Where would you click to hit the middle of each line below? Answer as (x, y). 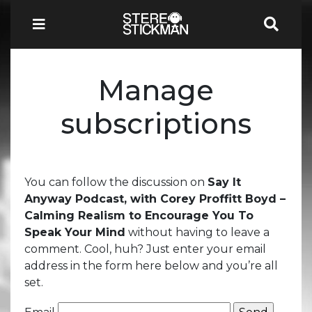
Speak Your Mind (75, 232)
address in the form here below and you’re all (151, 265)
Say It (224, 182)
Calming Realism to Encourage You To (139, 215)
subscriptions (156, 123)
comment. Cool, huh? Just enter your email (145, 249)
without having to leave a (197, 232)
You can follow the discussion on (116, 182)
